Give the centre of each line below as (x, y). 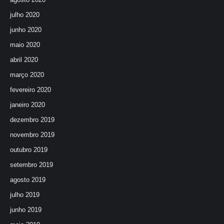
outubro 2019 (29, 150)
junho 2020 (26, 30)
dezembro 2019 (32, 120)
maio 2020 (25, 45)
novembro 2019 (32, 135)
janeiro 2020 (27, 105)
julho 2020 (25, 15)
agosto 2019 (28, 180)
